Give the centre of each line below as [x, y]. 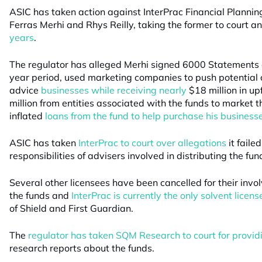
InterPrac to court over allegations [152, 143]
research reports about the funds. [82, 248]
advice [25, 90]
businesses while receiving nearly [114, 90]
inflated [27, 116]
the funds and [40, 195]
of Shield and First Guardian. [71, 208]
